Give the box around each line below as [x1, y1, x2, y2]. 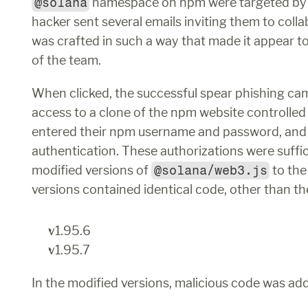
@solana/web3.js [153, 163, 267, 178]
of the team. [32, 53, 104, 67]
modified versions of [32, 163, 151, 177]
